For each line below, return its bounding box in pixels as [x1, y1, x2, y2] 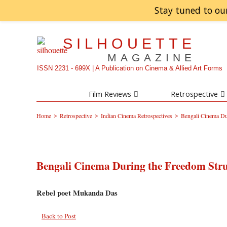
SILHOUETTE [63, 35, 196, 52]
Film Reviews [88, 89, 131, 99]
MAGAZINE [107, 52, 196, 64]
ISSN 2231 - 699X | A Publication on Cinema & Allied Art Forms [37, 64, 223, 72]
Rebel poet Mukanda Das [36, 187, 118, 199]
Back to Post [42, 211, 76, 221]
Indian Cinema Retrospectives [101, 111, 172, 120]
